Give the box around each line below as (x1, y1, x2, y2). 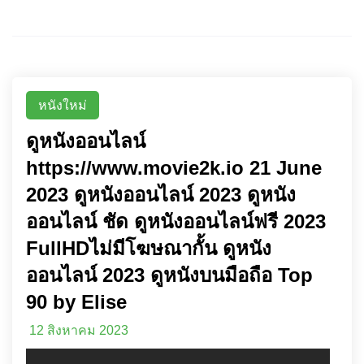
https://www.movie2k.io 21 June (26, 157, 322, 179)
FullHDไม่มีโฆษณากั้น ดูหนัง (26, 237, 271, 259)
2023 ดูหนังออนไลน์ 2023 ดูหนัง (26, 184, 296, 206)
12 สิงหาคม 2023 (29, 323, 128, 337)
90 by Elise (26, 291, 127, 313)
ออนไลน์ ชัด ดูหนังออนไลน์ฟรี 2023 (26, 210, 326, 232)
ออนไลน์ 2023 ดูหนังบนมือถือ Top (26, 264, 313, 286)
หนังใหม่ (38, 98, 87, 112)
